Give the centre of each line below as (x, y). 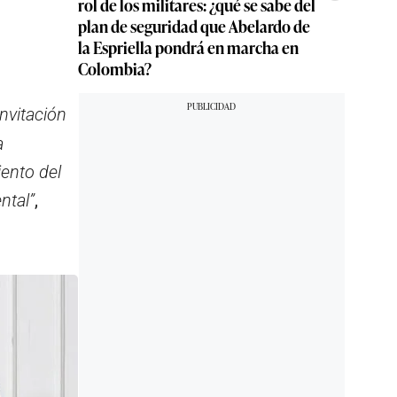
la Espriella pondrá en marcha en (188, 47)
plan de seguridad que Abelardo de (194, 26)
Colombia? (115, 68)
